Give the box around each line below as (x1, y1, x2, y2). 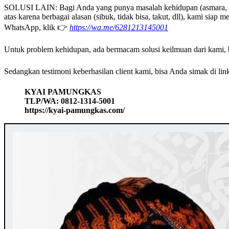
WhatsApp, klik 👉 (4, 23, 70, 32)
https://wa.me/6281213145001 (70, 23, 168, 32)
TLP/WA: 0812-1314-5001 (25, 97, 115, 106)
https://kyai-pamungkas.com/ (25, 106, 125, 115)
